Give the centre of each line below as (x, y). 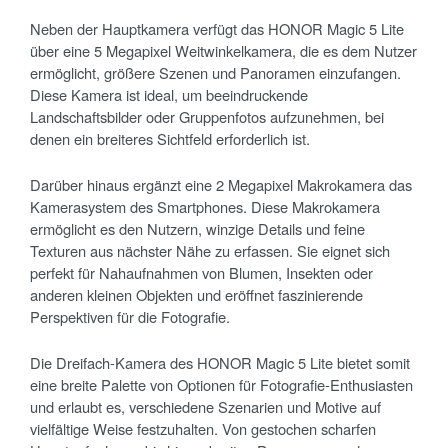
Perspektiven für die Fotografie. (130, 317)
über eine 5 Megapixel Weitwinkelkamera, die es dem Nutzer (223, 51)
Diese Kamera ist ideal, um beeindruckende (169, 95)
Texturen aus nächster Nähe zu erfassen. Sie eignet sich (210, 251)
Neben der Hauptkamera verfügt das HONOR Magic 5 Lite (217, 29)
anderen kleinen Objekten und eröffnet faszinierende (196, 295)
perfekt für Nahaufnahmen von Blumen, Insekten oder (201, 273)
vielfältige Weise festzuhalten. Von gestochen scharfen (203, 429)
